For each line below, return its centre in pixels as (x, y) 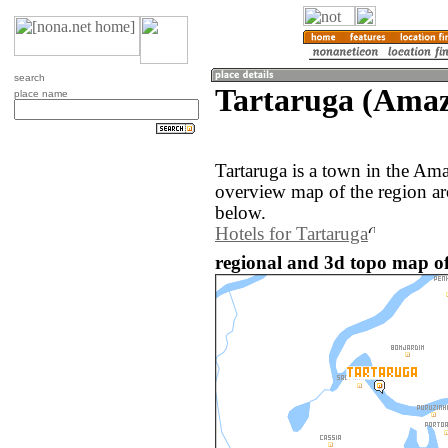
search (29, 77)
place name (41, 93)
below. (240, 213)
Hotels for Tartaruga (291, 234)
